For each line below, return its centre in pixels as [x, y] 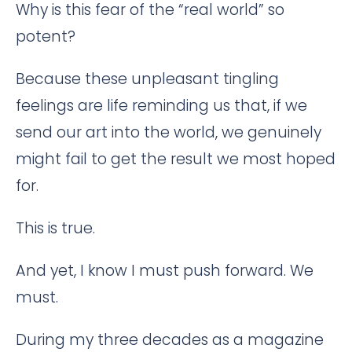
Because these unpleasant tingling [147, 79]
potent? [46, 37]
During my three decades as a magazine [170, 340]
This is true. [55, 228]
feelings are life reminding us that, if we [161, 106]
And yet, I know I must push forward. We [165, 271]
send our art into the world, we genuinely [169, 132]
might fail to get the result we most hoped [176, 159]
